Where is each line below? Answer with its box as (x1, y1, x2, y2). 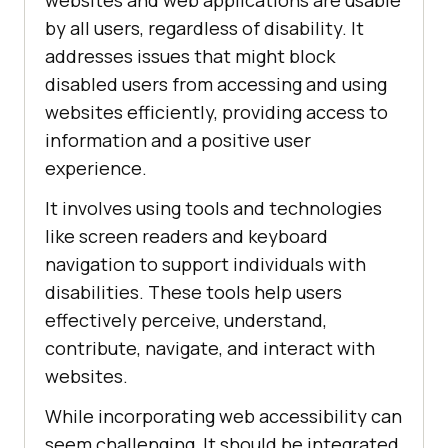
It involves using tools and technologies (45, 196, 382, 221)
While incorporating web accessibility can (45, 404, 402, 429)
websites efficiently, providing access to (45, 100, 388, 125)
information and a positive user (45, 128, 311, 153)
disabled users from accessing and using (45, 72, 387, 97)
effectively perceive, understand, (45, 308, 327, 333)
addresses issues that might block (45, 44, 335, 69)
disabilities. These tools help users (45, 280, 342, 305)
